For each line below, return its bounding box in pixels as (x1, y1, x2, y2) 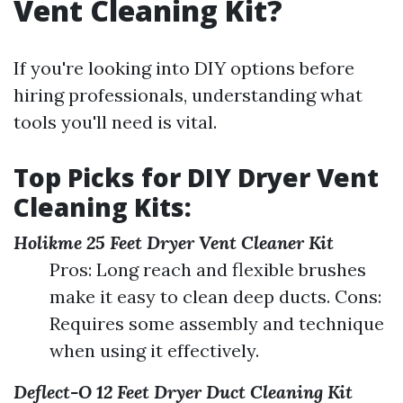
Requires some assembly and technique (49, 312, 384, 336)
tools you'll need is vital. (13, 111, 217, 134)
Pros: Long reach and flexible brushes (49, 258, 366, 282)
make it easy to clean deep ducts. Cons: (49, 285, 381, 309)
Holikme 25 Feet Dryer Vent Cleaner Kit (13, 231, 334, 255)
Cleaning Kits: (13, 190, 192, 225)
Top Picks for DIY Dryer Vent (13, 160, 379, 195)
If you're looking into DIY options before (13, 57, 354, 80)
